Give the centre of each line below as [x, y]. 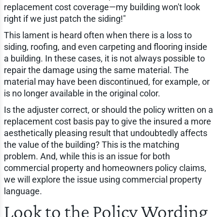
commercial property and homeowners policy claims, [105, 168]
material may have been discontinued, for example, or [107, 81]
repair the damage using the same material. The [96, 70]
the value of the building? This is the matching [91, 144]
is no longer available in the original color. [82, 93]
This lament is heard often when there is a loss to [98, 35]
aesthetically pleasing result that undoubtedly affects [105, 133]
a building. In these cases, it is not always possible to [104, 58]
